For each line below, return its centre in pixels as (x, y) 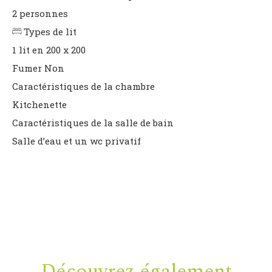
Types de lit (50, 31)
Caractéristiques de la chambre (83, 86)
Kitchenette (39, 104)
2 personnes (40, 13)
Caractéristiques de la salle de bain (93, 122)
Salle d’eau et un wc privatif (76, 141)
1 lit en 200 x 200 (49, 49)
